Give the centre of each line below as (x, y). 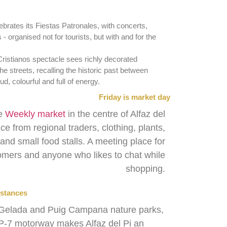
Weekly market (35, 114)
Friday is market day (135, 97)
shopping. (145, 168)
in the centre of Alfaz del (115, 114)
